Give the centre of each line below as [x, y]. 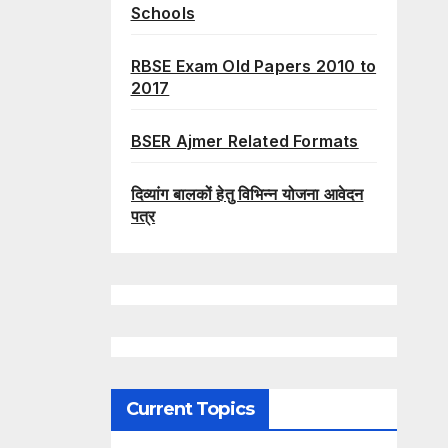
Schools [162, 13]
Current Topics [189, 409]
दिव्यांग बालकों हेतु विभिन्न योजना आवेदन [247, 194]
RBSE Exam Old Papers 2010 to [253, 66]
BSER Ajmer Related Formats [244, 141]
